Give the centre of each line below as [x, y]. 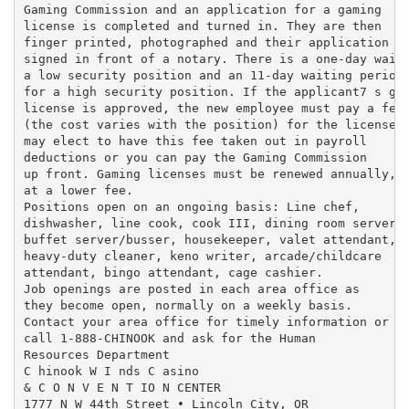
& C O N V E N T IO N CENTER [122, 387]
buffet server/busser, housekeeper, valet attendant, [210, 239]
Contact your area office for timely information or [206, 321]
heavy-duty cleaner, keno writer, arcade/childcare [202, 256]
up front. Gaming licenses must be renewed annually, [210, 173]
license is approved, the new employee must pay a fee [213, 108]
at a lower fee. [78, 190]
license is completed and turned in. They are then [202, 26]
